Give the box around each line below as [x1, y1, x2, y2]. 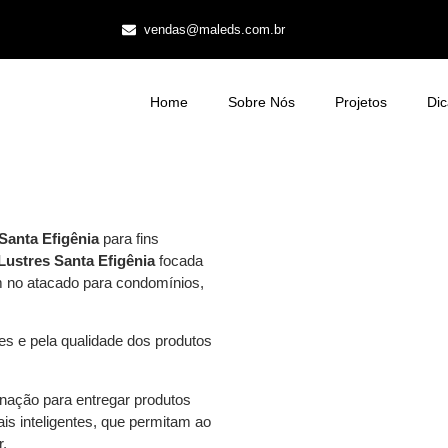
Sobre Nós [227, 94, 295, 110]
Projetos [334, 94, 387, 110]
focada [155, 252, 203, 269]
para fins [99, 230, 159, 247]
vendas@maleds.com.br [144, 22, 286, 37]
